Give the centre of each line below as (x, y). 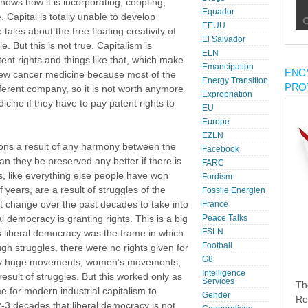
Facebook (221, 149)
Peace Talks (225, 218)
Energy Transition (235, 80)
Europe (216, 122)
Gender (216, 295)
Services (218, 281)
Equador (218, 12)
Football (217, 245)
